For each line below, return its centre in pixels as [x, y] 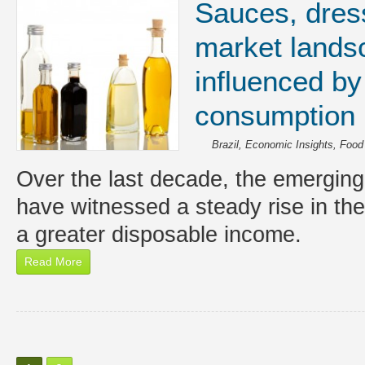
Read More [53, 262]
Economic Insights [289, 145]
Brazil [225, 145]
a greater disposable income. [158, 234]
